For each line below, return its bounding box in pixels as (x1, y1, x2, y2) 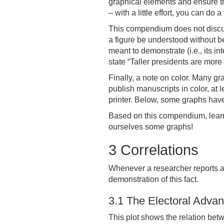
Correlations (116, 142, 198, 158)
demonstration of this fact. (108, 175, 198, 183)
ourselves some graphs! (108, 122, 193, 131)
